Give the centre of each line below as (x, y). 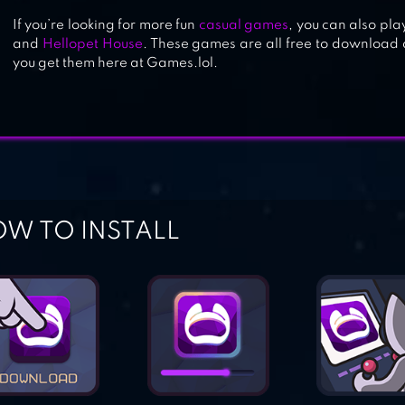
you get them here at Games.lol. (115, 63)
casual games (244, 25)
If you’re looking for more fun (106, 25)
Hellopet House (92, 44)
